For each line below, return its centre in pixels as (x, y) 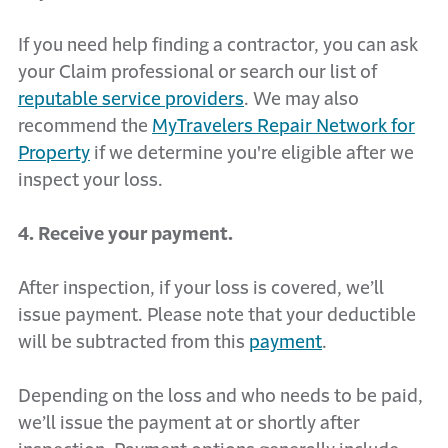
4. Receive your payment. (125, 234)
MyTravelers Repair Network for (283, 126)
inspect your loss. (90, 180)
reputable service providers (131, 99)
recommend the (85, 126)
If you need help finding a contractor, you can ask (218, 45)
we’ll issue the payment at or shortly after (189, 423)
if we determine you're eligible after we (252, 153)
